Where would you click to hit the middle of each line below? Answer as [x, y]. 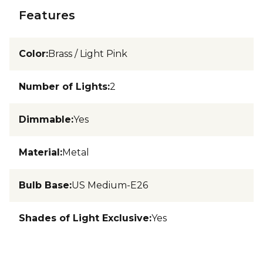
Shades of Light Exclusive [84, 218]
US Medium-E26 [110, 185]
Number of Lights [63, 87]
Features [47, 15]
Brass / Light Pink [88, 54]
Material [39, 152]
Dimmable [45, 119]
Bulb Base [44, 185]
